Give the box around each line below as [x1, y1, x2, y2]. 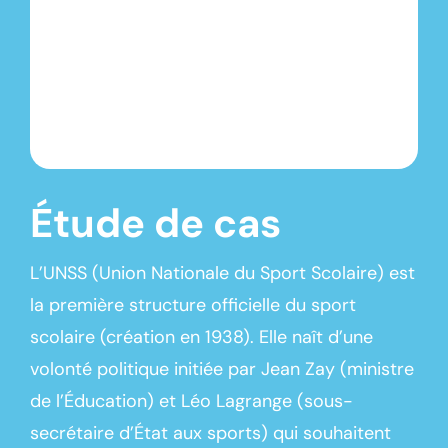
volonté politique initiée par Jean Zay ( [29, 357, 347, 382]
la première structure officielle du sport [29, 293, 356, 318]
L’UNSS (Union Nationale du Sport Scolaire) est [29, 261, 415, 286]
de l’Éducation [29, 389, 147, 414]
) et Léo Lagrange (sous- [146, 389, 353, 414]
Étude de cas [29, 197, 281, 250]
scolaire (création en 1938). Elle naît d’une [29, 325, 373, 350]
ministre [346, 357, 414, 382]
